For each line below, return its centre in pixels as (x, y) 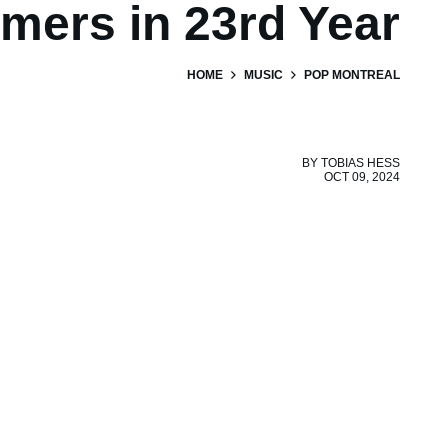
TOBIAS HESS (360, 163)
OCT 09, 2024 (362, 177)
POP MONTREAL (352, 75)
